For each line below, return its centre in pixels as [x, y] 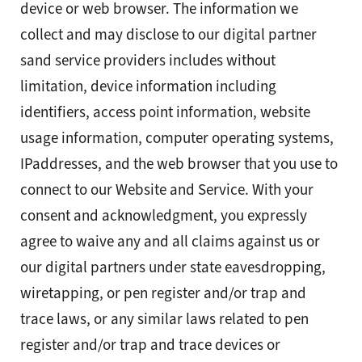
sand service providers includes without [148, 61]
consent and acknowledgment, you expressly [164, 216]
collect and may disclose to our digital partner [168, 35]
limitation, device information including [148, 86]
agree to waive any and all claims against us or [170, 242]
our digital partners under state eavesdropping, [173, 267]
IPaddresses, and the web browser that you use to [179, 164]
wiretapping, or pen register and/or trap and [163, 293]
